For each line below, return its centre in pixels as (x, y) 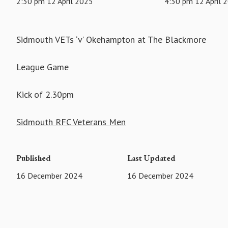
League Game (42, 67)
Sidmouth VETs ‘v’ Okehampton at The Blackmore (111, 40)
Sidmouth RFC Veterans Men (71, 122)
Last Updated (152, 158)
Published (34, 158)
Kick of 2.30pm (45, 95)
